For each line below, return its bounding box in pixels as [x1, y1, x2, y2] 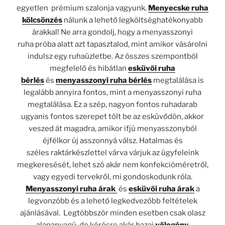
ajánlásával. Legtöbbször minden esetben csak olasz [20, 208, 205, 218]
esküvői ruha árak [128, 184, 194, 194]
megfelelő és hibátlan [50, 64, 128, 73]
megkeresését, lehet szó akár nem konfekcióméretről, [17, 160, 208, 170]
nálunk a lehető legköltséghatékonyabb [64, 16, 203, 25]
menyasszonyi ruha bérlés [56, 76, 152, 85]
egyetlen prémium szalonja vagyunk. [17, 4, 148, 13]
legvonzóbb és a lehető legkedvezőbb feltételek [28, 196, 197, 206]
